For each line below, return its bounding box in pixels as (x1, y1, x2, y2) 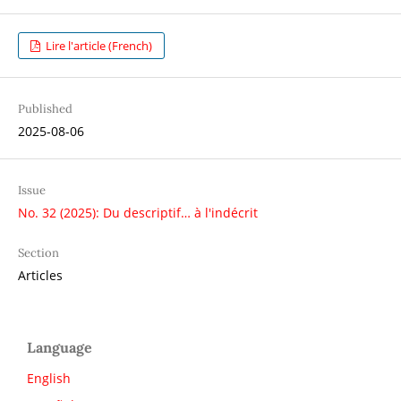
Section (17, 244, 59, 260)
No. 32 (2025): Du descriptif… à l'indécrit (17, 203, 258, 221)
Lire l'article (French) (43, 37, 153, 54)
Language (27, 337, 92, 356)
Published (17, 100, 73, 116)
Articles (17, 266, 63, 284)
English (27, 369, 71, 387)
